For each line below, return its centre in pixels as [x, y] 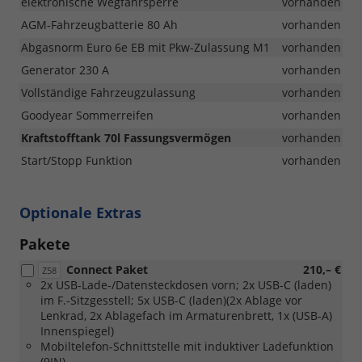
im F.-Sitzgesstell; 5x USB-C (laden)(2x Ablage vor [171, 300]
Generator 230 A [65, 69]
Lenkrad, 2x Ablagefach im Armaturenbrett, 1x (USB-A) [186, 315]
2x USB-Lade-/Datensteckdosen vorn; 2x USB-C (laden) [186, 284]
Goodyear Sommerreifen [87, 115]
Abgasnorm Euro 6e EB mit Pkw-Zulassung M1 [145, 47]
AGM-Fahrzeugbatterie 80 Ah [99, 24]
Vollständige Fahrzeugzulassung [108, 92]
